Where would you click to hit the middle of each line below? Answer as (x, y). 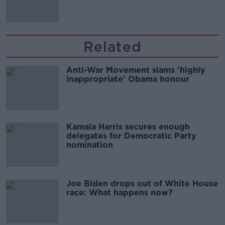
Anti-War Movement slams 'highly (136, 70)
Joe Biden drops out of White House (142, 184)
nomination (90, 145)
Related (113, 47)
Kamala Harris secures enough (128, 127)
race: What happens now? (120, 193)
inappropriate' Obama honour (128, 79)
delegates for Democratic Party (131, 136)
